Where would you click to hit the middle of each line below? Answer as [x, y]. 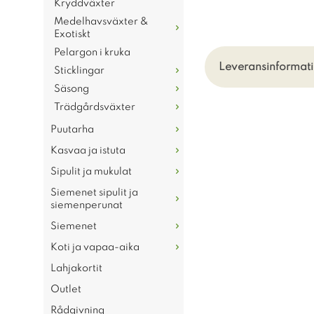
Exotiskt [72, 34]
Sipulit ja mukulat [91, 172]
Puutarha [72, 130]
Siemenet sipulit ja [94, 193]
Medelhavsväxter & [101, 22]
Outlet [66, 289]
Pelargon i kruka [92, 53]
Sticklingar [79, 71]
